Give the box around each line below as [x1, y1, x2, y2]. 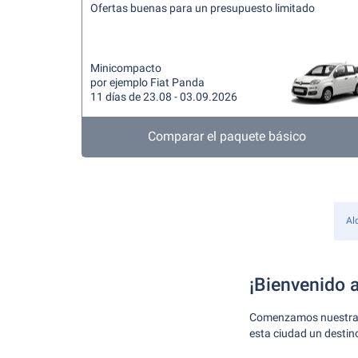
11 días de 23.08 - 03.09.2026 [90, 90, 237, 103]
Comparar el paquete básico [147, 129, 306, 144]
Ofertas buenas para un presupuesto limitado [90, 2, 315, 14]
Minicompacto [90, 62, 161, 74]
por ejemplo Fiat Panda [90, 76, 205, 89]
